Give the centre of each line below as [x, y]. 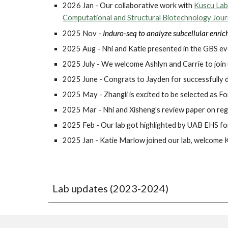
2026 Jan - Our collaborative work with [128, 5]
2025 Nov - [82, 33]
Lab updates [80, 188]
